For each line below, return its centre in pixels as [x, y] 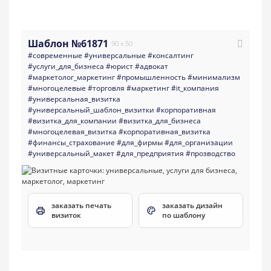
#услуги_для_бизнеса [66, 67]
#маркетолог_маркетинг [71, 77]
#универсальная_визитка [74, 99]
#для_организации [199, 143]
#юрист [119, 67]
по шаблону [184, 215]
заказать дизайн [192, 206]
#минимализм [214, 77]
